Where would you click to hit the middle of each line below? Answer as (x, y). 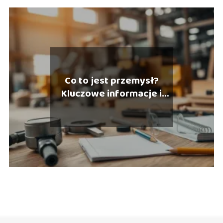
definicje (111, 106)
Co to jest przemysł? (111, 80)
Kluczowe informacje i (111, 93)
